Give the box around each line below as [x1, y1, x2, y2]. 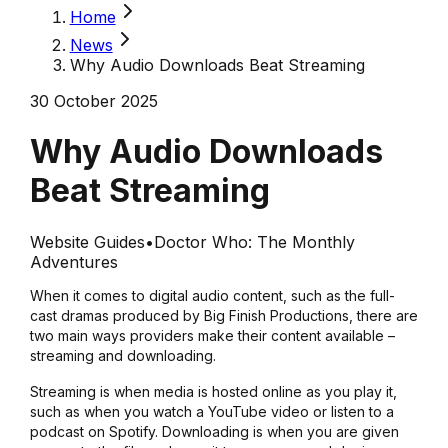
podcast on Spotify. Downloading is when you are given [29, 422, 399, 440]
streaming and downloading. [29, 346, 220, 364]
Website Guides [29, 231, 145, 252]
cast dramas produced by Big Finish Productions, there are [29, 306, 418, 324]
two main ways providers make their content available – [29, 326, 395, 344]
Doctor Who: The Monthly [153, 231, 355, 252]
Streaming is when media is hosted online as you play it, [29, 382, 397, 400]
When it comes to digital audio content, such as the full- [29, 286, 395, 304]
